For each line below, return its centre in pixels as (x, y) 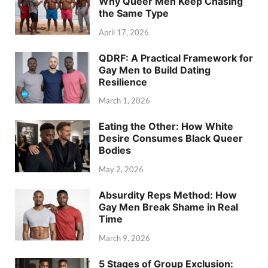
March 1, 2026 (124, 101)
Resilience (123, 82)
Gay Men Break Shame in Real (168, 207)
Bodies (115, 150)
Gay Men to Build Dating (155, 70)
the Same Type (134, 13)
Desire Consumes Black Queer (171, 138)
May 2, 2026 (121, 170)
